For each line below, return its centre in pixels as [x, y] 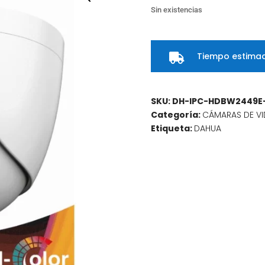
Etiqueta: [173, 128]
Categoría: [177, 114]
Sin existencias [177, 10]
